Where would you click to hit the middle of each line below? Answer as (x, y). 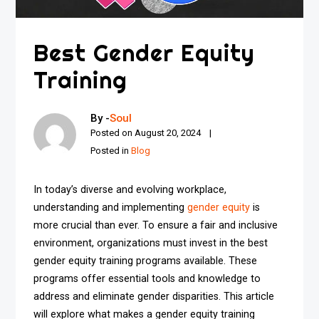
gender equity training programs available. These (146, 261)
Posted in (111, 151)
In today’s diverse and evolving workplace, (130, 190)
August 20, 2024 (168, 133)
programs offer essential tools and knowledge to (147, 279)
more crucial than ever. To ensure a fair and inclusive (156, 226)
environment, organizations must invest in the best (151, 244)
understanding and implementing (111, 208)
